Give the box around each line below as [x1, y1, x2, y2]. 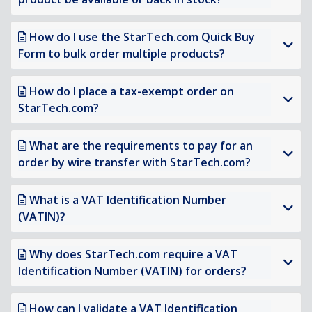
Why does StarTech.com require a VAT [29, 247, 237, 263]
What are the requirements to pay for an [29, 138, 253, 154]
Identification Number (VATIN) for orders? [18, 263, 247, 279]
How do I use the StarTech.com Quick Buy [29, 29, 255, 45]
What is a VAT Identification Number [29, 192, 226, 208]
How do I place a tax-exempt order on [29, 84, 234, 100]
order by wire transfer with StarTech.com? [18, 155, 251, 171]
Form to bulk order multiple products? [18, 46, 225, 62]
